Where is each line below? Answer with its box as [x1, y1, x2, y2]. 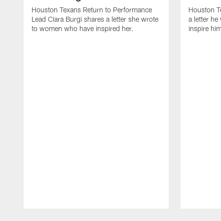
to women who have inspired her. [32, 24, 134, 33]
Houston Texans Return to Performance [32, 5, 152, 14]
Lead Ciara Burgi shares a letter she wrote [32, 14, 158, 23]
